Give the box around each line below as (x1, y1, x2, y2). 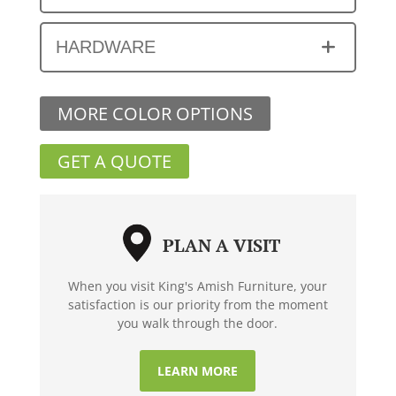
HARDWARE (55, 36, 156, 57)
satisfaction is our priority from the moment (67, 295, 328, 313)
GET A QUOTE (57, 148, 171, 173)
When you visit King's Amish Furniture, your (68, 277, 328, 294)
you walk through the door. (118, 314, 278, 331)
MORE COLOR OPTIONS (57, 101, 253, 126)
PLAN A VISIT (163, 232, 281, 257)
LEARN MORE (157, 362, 239, 379)
